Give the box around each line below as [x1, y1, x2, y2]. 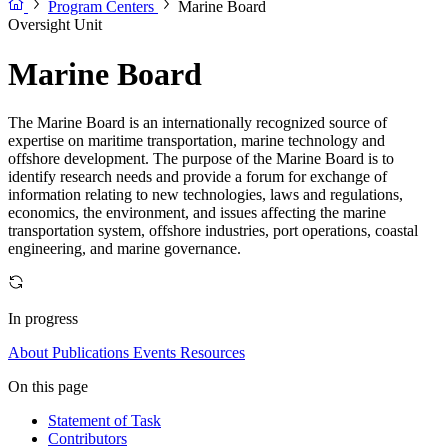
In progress [8, 310, 78, 328]
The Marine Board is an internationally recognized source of [8, 114, 387, 132]
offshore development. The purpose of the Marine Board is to [8, 150, 394, 168]
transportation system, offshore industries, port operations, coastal [8, 222, 418, 240]
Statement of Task [48, 412, 161, 430]
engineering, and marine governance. [8, 240, 241, 258]
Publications [52, 344, 129, 362]
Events [133, 344, 176, 362]
